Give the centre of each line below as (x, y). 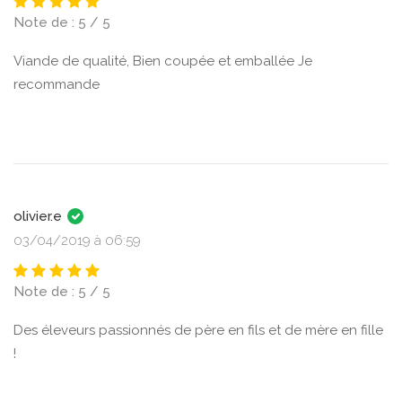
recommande (57, 84)
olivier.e (39, 216)
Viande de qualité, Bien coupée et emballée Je (163, 61)
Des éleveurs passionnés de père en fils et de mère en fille (198, 330)
